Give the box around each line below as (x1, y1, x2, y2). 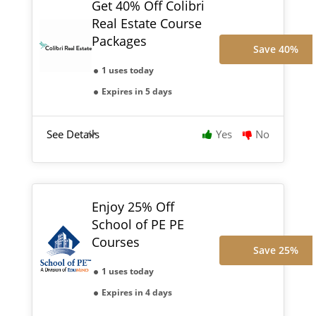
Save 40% (253, 42, 299, 56)
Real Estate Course (91, 14, 202, 32)
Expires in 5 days (101, 85, 172, 97)
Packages (91, 32, 147, 49)
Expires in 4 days (101, 286, 172, 298)
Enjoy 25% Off (91, 197, 174, 215)
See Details (46, 126, 99, 141)
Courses (91, 233, 140, 250)
